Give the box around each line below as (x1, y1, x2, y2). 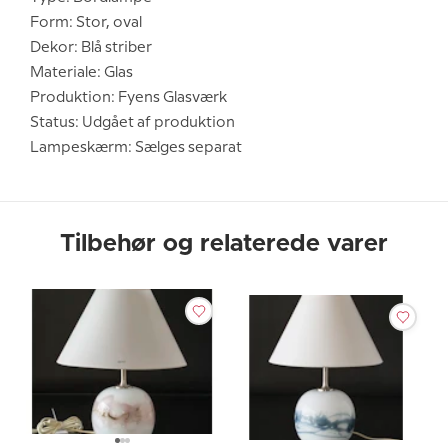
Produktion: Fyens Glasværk (30, 91, 227, 105)
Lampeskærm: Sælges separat (30, 141, 242, 155)
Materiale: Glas (30, 66, 133, 80)
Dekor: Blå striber (30, 41, 152, 55)
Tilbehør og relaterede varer (60, 232, 388, 256)
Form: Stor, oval (30, 16, 142, 30)
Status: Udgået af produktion (30, 116, 235, 130)
